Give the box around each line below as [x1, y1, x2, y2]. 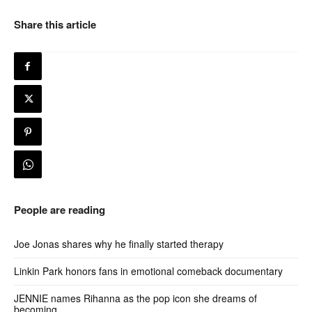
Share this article [14, 16, 96, 32]
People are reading [14, 201, 105, 217]
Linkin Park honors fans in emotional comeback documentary [14, 263, 283, 278]
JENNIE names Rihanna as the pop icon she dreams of [14, 290, 257, 305]
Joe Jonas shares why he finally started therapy [14, 236, 224, 251]
